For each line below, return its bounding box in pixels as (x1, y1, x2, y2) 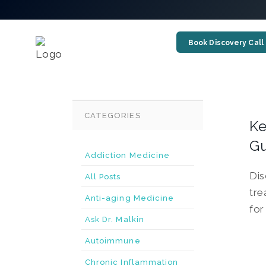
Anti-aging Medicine (85, 194, 175, 202)
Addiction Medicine (85, 151, 170, 160)
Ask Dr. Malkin (85, 215, 144, 224)
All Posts (85, 172, 121, 181)
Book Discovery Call (188, 39, 264, 47)
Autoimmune (85, 236, 141, 245)
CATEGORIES (84, 111, 141, 120)
